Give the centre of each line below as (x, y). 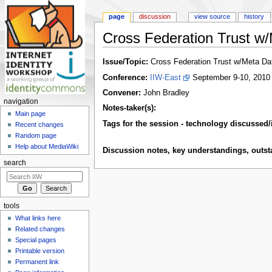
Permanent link (37, 262)
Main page (31, 114)
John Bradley (165, 93)
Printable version (40, 251)
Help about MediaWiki (47, 147)
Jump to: (118, 51)
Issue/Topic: (125, 62)
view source (212, 17)
